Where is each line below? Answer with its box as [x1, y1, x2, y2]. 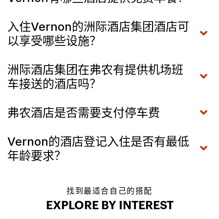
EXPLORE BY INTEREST [45, 199, 174, 212]
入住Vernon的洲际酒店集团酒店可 [7, 19, 189, 34]
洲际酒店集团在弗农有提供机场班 [7, 62, 183, 77]
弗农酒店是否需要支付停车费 [7, 105, 160, 120]
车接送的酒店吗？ [7, 76, 101, 91]
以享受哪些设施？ [7, 33, 101, 48]
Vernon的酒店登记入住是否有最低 [7, 134, 189, 149]
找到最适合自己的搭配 [66, 185, 153, 196]
